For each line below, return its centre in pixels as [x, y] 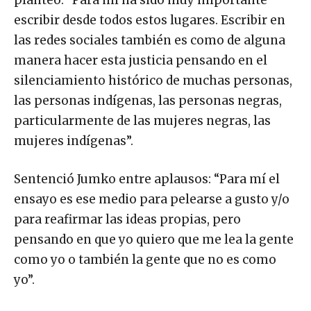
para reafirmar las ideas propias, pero [127, 220]
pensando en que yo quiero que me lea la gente [154, 240]
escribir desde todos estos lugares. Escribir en [150, 20]
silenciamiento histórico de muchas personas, [153, 81]
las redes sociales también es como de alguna [150, 41]
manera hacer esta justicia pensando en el [141, 61]
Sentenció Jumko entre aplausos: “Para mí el [147, 179]
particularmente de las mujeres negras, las [142, 121]
